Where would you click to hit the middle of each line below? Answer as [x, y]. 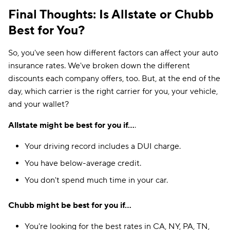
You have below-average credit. [83, 163]
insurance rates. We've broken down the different [99, 66]
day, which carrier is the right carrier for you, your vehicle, [113, 91]
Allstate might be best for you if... [71, 125]
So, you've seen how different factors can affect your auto [113, 53]
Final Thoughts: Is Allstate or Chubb [111, 15]
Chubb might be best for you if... [70, 205]
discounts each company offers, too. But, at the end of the [114, 79]
